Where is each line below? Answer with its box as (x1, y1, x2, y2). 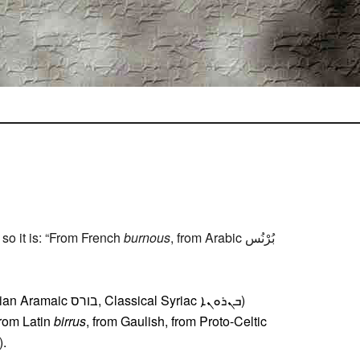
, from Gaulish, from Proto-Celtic (86, 312, 267, 330)
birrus (54, 312, 86, 330)
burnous (124, 228, 170, 247)
